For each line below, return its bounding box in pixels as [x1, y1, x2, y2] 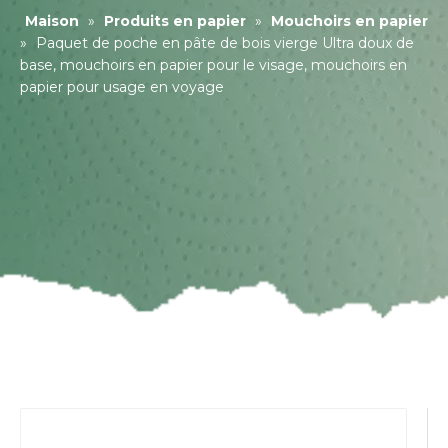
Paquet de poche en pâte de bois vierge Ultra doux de [36, 34, 414, 52]
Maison [25, 12, 79, 30]
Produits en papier [104, 12, 246, 30]
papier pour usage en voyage [20, 78, 224, 96]
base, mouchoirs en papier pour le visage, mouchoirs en [20, 56, 407, 74]
